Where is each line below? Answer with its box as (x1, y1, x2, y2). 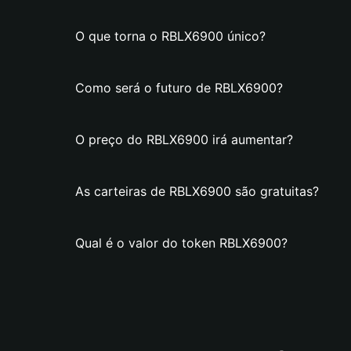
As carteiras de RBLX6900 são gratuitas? (75, 183, 319, 199)
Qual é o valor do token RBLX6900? (75, 235, 288, 251)
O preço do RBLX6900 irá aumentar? (75, 132, 293, 147)
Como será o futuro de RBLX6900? (75, 80, 283, 96)
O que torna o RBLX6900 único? (75, 28, 266, 44)
